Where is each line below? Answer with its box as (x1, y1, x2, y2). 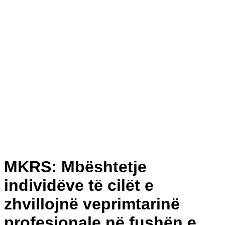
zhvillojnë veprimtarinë (4, 194, 180, 213)
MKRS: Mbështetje (4, 157, 147, 176)
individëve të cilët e (4, 176, 154, 194)
